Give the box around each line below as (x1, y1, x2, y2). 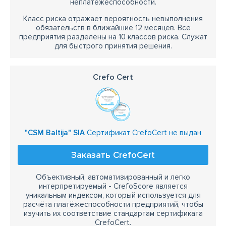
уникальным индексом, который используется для (25, 191, 201, 200)
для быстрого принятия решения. (54, 41, 172, 50)
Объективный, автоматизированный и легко (36, 173, 190, 182)
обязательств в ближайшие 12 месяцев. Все (35, 23, 191, 32)
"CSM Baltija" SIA (25, 128, 85, 137)
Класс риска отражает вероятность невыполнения (23, 14, 203, 23)
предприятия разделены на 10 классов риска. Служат (19, 32, 207, 41)
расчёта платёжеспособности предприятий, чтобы (23, 200, 203, 209)
